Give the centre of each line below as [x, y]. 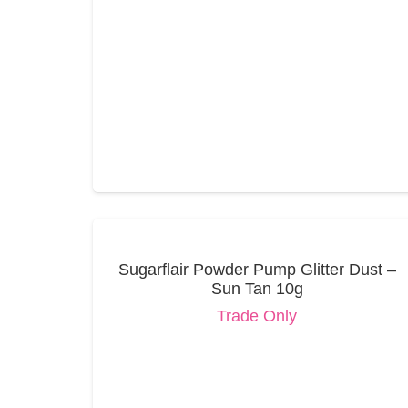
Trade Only [257, 316]
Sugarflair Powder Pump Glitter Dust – [257, 269]
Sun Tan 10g [257, 288]
